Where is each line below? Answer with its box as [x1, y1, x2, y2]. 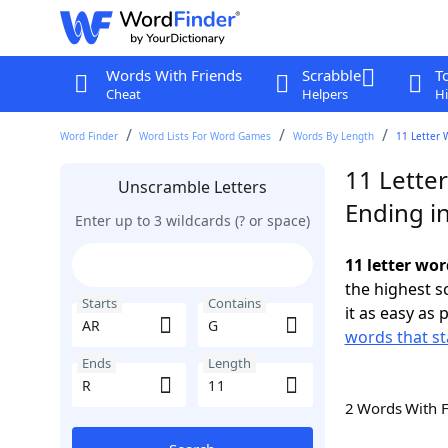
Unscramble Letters [117, 176, 267, 198]
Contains [208, 294, 261, 312]
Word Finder [59, 129, 118, 143]
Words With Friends [105, 65, 242, 85]
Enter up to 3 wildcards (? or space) [74, 211, 310, 230]
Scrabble [301, 65, 361, 85]
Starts [81, 294, 117, 312]
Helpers [301, 85, 348, 103]
